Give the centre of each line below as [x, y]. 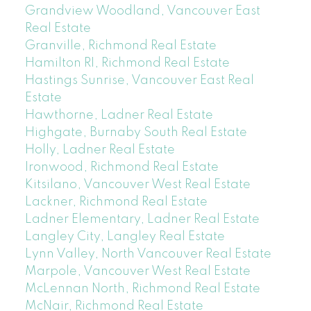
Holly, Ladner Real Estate [100, 150]
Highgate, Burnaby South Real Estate [136, 132]
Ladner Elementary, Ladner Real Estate [142, 219]
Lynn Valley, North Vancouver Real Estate [148, 254]
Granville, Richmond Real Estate [120, 45]
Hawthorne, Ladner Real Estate [119, 115]
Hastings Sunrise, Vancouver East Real [139, 80]
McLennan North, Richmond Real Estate [142, 288]
